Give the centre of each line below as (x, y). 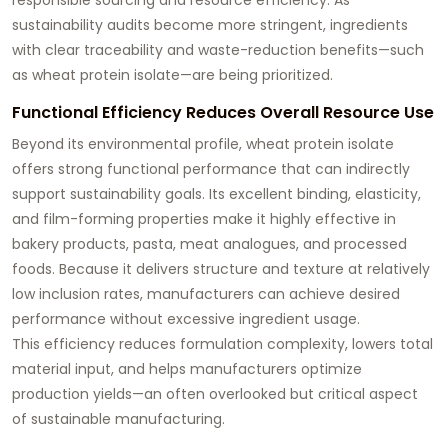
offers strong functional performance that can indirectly (211, 168)
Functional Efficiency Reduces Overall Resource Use (223, 112)
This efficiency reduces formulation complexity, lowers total (222, 343)
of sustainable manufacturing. (118, 418)
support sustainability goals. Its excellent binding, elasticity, (216, 193)
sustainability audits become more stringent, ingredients (210, 24)
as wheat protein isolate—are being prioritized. (172, 74)
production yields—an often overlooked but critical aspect (215, 393)
